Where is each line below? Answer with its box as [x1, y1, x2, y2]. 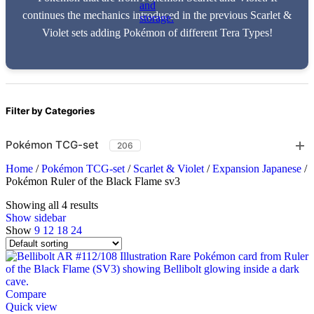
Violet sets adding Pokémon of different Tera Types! [41, 26, 273, 39]
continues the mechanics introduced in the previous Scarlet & [22, 8, 292, 21]
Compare [6, 288, 46, 301]
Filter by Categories [6, 104, 95, 116]
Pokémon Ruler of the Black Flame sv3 [6, 175, 180, 188]
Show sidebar [6, 212, 66, 224]
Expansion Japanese [212, 163, 304, 175]
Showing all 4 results [6, 199, 98, 212]
